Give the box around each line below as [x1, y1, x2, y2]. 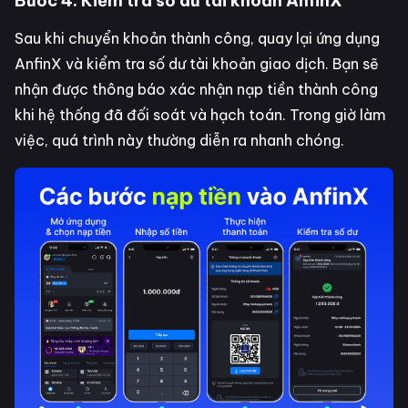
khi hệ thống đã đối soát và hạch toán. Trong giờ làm [15, 105, 386, 124]
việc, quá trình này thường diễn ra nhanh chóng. [15, 130, 344, 149]
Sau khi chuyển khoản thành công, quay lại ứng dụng [15, 28, 380, 47]
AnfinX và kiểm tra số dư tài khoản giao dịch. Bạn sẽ [15, 54, 379, 73]
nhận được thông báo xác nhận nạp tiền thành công [15, 79, 378, 98]
